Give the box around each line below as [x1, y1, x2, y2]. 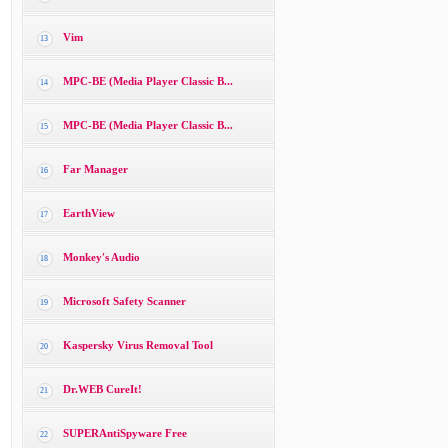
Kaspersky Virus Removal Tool [62, 339, 213, 351]
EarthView [62, 207, 115, 219]
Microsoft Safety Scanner [62, 295, 186, 307]
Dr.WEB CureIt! [62, 383, 142, 395]
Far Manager [62, 163, 128, 175]
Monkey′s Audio [62, 251, 140, 263]
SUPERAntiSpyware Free [62, 427, 187, 439]
